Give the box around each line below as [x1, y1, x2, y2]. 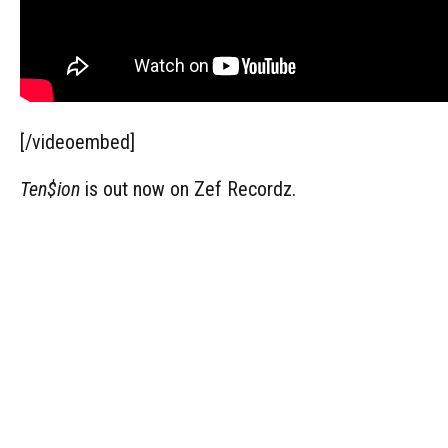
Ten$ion [20, 176, 80, 201]
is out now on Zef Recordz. [80, 176, 296, 201]
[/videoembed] [20, 129, 135, 154]
